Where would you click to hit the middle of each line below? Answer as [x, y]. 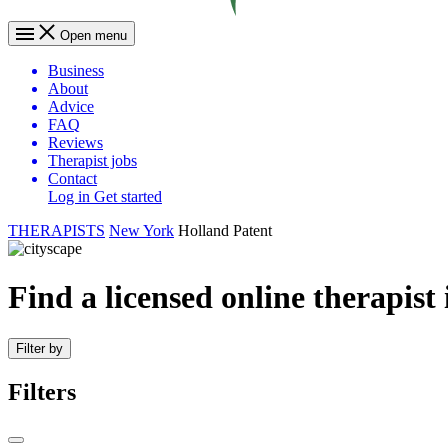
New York [141, 230]
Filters [42, 391]
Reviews [75, 142]
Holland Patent [225, 230]
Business [76, 70]
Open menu [93, 35]
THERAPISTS [56, 230]
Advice [71, 106]
